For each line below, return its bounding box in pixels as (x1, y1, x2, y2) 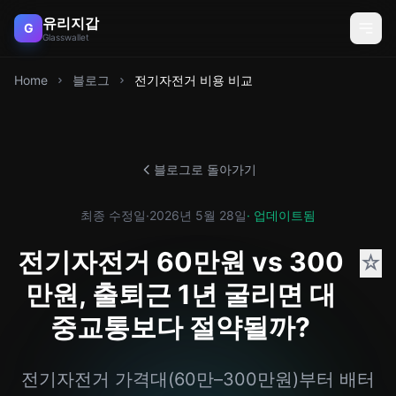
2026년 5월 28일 (149, 208, 247, 223)
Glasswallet (42, 32, 89, 42)
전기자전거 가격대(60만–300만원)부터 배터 (21, 369, 375, 390)
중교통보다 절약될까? (50, 311, 310, 343)
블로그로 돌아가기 (154, 162, 256, 177)
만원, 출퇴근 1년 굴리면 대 (25, 278, 336, 310)
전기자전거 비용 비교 (134, 72, 253, 88)
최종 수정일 (80, 208, 146, 223)
